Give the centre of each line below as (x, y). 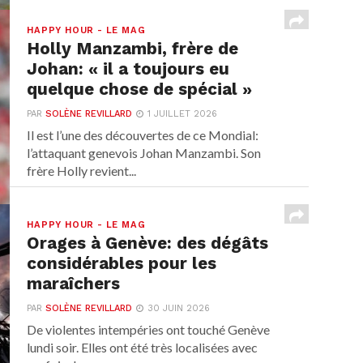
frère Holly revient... (82, 171)
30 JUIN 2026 (179, 309)
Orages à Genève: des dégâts (148, 243)
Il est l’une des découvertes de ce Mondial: (143, 135)
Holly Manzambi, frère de (133, 49)
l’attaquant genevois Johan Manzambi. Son (144, 153)
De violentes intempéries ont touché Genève (149, 330)
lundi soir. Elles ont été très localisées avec (143, 348)
